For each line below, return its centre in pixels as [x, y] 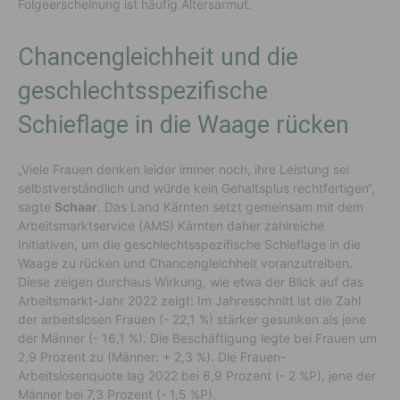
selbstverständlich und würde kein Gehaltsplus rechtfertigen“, [196, 187]
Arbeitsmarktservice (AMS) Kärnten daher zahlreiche [171, 225]
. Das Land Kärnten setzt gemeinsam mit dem [230, 206]
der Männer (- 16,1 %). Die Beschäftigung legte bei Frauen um [197, 337]
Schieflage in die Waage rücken [183, 125]
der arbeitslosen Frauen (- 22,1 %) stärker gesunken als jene [192, 319]
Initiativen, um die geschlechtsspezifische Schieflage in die [189, 244]
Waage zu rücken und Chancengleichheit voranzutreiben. [185, 262]
